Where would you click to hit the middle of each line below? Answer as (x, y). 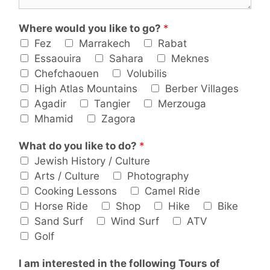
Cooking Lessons (76, 191)
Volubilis (147, 73)
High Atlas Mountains (86, 88)
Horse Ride (61, 206)
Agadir (50, 103)
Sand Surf (59, 221)
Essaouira (58, 58)
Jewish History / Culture (92, 161)
